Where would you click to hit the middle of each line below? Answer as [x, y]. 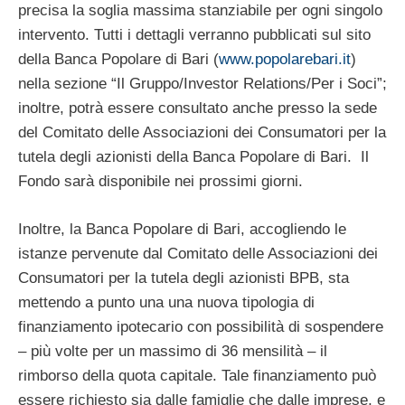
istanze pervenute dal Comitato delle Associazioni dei [198, 253]
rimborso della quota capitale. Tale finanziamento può [197, 375]
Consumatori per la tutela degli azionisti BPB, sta [184, 278]
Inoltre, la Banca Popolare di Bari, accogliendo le [182, 229]
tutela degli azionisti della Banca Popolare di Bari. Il [193, 157]
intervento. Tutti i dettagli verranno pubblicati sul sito [194, 35]
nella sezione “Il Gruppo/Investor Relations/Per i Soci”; [202, 84]
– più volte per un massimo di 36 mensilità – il [173, 351]
